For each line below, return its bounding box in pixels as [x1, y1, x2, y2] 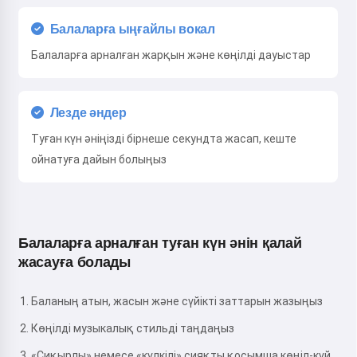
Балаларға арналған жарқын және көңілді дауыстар [31, 49, 311, 62]
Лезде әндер [49, 106, 127, 120]
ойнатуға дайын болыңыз [31, 153, 167, 167]
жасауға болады [18, 254, 131, 271]
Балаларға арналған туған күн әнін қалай [18, 235, 302, 252]
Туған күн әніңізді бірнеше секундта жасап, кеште [31, 132, 296, 146]
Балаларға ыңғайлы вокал [49, 22, 215, 37]
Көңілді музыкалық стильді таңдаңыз [31, 322, 234, 335]
